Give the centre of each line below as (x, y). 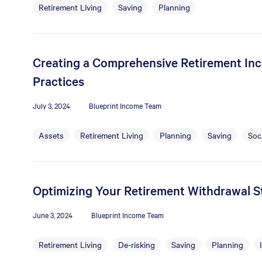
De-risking (137, 244)
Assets (51, 135)
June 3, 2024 (53, 215)
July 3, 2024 (51, 105)
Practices (58, 81)
